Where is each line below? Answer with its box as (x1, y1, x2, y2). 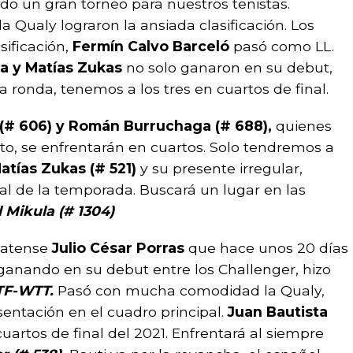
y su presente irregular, (136, 160, 303, 176)
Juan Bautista (228, 303, 328, 320)
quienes (276, 117, 332, 134)
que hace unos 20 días (188, 240, 348, 256)
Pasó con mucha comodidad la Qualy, (58, 282, 325, 299)
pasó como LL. (229, 38, 334, 54)
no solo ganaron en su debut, (126, 59, 333, 76)
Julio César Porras (52, 240, 188, 256)
